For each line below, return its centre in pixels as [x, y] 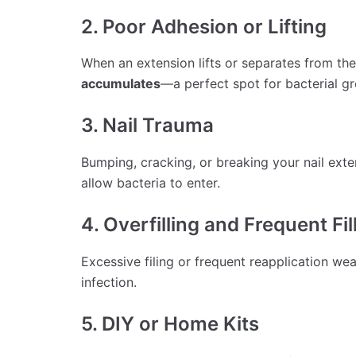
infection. [109, 282]
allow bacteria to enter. [151, 183]
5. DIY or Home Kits [170, 323]
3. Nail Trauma [147, 126]
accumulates [121, 84]
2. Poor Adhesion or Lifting [204, 26]
